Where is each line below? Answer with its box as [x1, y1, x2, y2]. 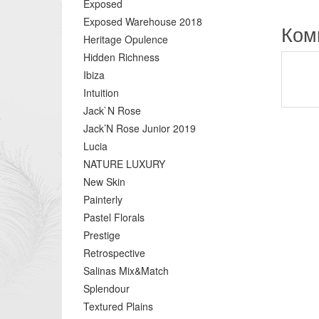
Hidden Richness [83, 50, 159, 64]
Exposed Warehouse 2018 [83, 14, 202, 28]
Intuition [83, 85, 119, 100]
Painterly [83, 192, 122, 206]
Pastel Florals [83, 210, 145, 224]
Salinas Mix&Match [83, 263, 169, 278]
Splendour [83, 281, 130, 296]
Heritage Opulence [83, 32, 168, 46]
